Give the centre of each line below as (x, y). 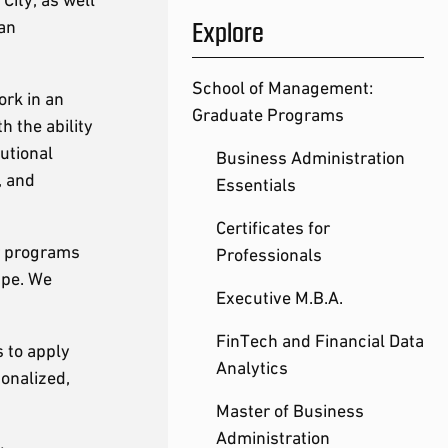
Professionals (269, 254)
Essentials (256, 184)
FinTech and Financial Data (320, 340)
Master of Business (290, 410)
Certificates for (273, 227)
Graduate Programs (268, 114)
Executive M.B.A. (279, 297)
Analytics (252, 367)
